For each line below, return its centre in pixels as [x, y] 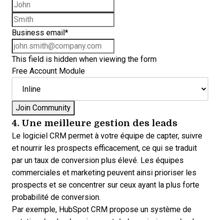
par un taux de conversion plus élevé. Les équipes [98, 160]
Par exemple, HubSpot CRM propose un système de [102, 209]
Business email [38, 33]
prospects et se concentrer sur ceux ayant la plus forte [106, 185]
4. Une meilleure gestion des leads [95, 123]
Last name [132, 17]
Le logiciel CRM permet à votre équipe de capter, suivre [107, 136]
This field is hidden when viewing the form [84, 59]
